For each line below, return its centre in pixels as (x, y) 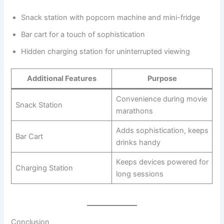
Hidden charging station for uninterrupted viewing (106, 51)
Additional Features (61, 78)
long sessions (139, 174)
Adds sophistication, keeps (162, 130)
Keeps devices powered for (162, 162)
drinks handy (138, 142)
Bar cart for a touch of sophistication (83, 34)
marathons (134, 111)
